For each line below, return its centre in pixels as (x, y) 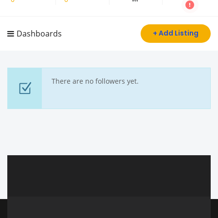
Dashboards (39, 33)
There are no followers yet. (95, 81)
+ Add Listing (176, 33)
